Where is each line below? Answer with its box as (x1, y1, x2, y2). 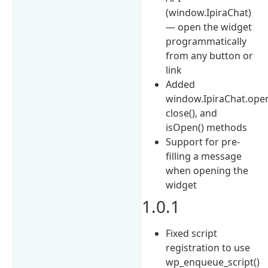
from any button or (166, 48, 254, 62)
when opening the (166, 163, 249, 177)
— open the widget (166, 20, 252, 33)
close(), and (166, 106, 218, 120)
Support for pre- (166, 135, 240, 148)
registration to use (166, 240, 251, 254)
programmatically (166, 34, 247, 48)
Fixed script (166, 226, 218, 240)
